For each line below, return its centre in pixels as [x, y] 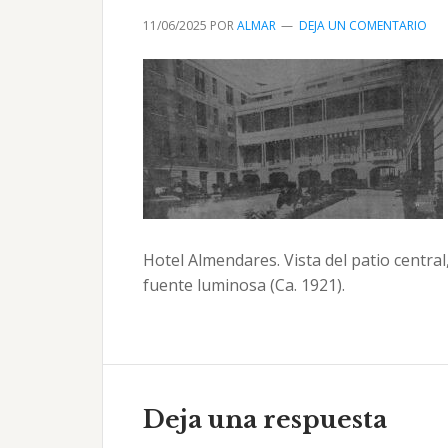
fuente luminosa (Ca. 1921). [244, 285]
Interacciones [210, 382]
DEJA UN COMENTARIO [363, 25]
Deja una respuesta [265, 419]
